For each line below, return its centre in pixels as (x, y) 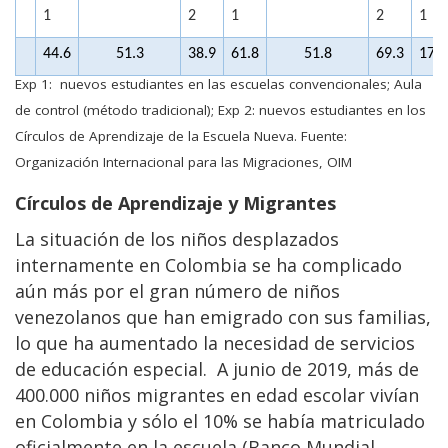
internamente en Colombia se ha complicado (208, 264)
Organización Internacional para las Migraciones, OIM (183, 161)
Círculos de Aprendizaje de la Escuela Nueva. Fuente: (181, 135)
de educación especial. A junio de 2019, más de (217, 368)
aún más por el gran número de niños (177, 290)
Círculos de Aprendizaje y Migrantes (175, 202)
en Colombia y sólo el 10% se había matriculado (220, 420)
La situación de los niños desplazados (177, 238)
